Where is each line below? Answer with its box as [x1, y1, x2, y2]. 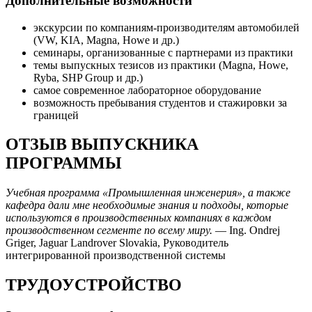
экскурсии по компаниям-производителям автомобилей [33, 21, 299, 33]
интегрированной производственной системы [6, 249, 226, 262]
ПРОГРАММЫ [6, 154, 122, 173]
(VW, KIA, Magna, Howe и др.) [33, 33, 179, 46]
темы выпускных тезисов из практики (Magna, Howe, [33, 58, 288, 71]
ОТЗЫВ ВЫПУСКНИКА [6, 135, 198, 154]
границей [33, 109, 79, 121]
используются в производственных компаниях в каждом [6, 212, 271, 224]
